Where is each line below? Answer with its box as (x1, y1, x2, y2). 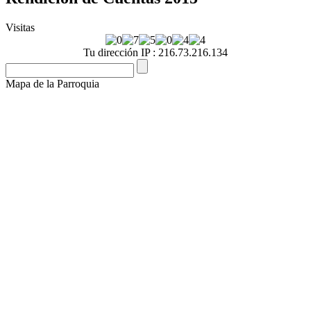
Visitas (6, 21, 35, 33)
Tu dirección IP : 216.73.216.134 (83, 46, 228, 58)
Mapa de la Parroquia (6, 77, 99, 90)
